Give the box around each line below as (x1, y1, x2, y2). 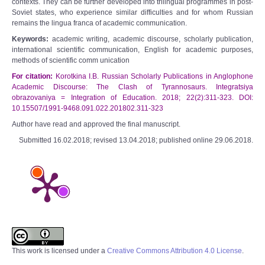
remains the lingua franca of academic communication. (12, 19, 187, 27)
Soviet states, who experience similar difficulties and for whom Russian (12, 8, 253, 17)
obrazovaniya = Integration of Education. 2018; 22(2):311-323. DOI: (12, 93, 253, 102)
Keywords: (12, 35, 49, 43)
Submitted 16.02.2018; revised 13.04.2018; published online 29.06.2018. (19, 136, 253, 144)
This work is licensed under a (12, 247, 107, 255)
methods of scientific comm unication (12, 56, 130, 64)
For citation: (12, 72, 56, 80)
